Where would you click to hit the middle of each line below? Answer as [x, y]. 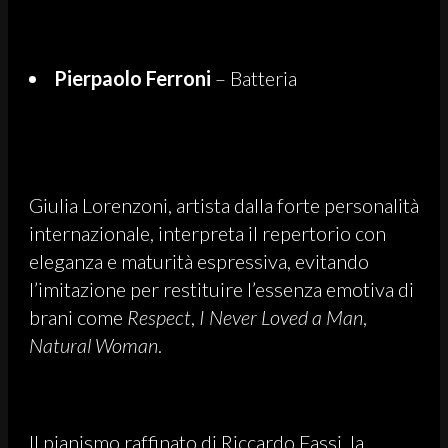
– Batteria [254, 77]
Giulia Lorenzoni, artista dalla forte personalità [224, 204]
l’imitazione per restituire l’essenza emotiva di [221, 288]
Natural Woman [93, 344]
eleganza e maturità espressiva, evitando [199, 260]
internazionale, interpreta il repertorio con [207, 232]
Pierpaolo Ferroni [132, 77]
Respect [159, 316]
